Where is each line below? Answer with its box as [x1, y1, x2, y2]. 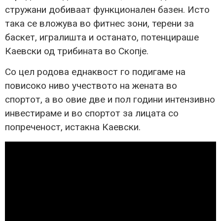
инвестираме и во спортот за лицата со [5, 108, 179, 119]
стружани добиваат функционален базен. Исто [5, 3, 210, 15]
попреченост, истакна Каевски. [5, 121, 141, 133]
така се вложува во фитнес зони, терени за [5, 17, 194, 29]
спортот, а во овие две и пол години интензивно [5, 94, 215, 106]
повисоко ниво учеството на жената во [5, 80, 177, 92]
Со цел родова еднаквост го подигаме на [5, 66, 185, 78]
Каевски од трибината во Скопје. [5, 45, 148, 57]
